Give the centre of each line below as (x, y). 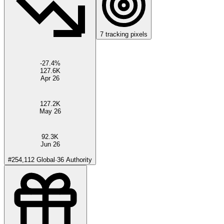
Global (45, 159)
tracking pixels (125, 34)
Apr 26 (50, 78)
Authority (78, 159)
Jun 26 (50, 144)
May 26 (50, 111)
